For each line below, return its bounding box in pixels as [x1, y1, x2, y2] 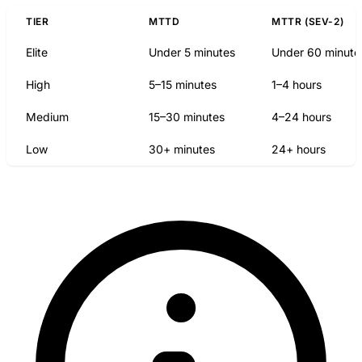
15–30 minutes [149, 110, 225, 124]
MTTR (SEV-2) [271, 15, 344, 28]
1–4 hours [271, 78, 322, 92]
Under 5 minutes [149, 45, 235, 60]
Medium [26, 110, 69, 124]
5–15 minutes [149, 78, 217, 92]
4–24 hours [271, 110, 331, 124]
